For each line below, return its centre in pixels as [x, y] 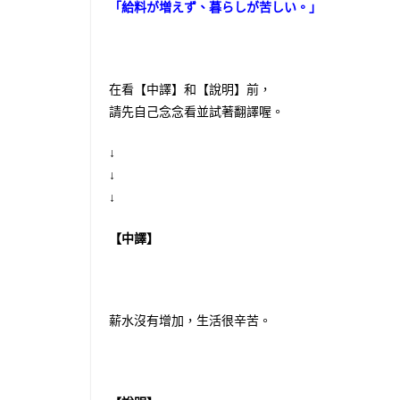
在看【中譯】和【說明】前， [190, 89]
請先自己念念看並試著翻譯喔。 [196, 111]
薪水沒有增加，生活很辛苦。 [190, 320]
